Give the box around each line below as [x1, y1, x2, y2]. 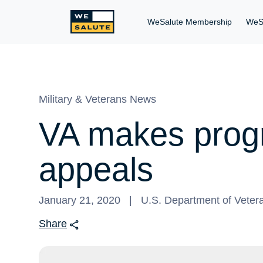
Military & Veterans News [39, 93, 156, 105]
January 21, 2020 [39, 194, 120, 206]
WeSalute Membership [147, 17, 232, 26]
